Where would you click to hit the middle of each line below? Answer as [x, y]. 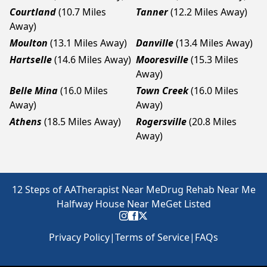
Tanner [152, 12]
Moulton [29, 43]
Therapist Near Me [118, 190]
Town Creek [162, 91]
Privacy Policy [79, 237]
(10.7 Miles [82, 12]
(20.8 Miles [213, 122]
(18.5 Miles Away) [83, 122]
